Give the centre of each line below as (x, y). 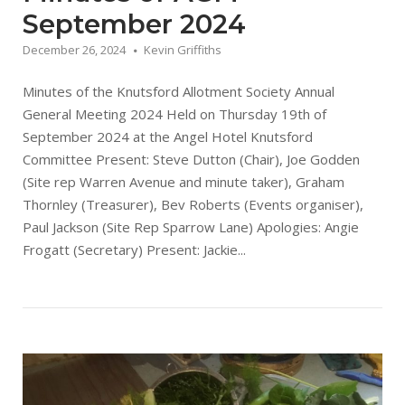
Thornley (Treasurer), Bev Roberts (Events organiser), (193, 205)
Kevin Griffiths (183, 50)
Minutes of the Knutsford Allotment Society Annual (179, 92)
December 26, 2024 (74, 50)
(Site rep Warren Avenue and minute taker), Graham (184, 182)
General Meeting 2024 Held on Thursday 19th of (174, 114)
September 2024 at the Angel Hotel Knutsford (168, 137)
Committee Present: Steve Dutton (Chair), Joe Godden (191, 160)
